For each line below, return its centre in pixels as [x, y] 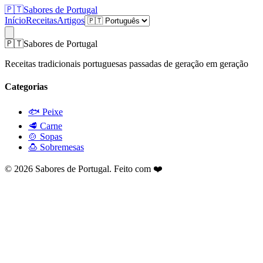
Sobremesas [62, 147]
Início [15, 20]
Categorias [26, 87]
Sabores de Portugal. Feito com [93, 168]
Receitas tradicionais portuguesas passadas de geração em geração [127, 64]
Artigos [71, 20]
